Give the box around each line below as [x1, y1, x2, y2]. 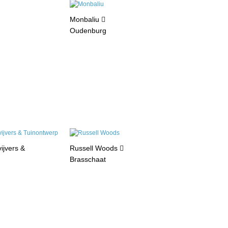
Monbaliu [69, 15, 101, 24]
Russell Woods [69, 144, 120, 153]
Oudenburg [69, 26, 106, 35]
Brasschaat [69, 155, 106, 164]
